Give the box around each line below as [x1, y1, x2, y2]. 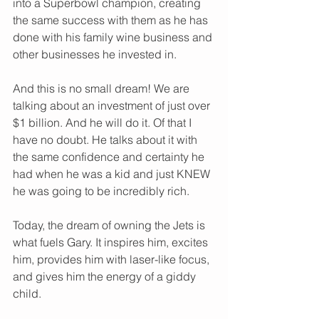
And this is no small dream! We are [13, 81, 192, 96]
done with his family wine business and [13, 30, 215, 45]
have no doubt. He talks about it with [13, 132, 200, 147]
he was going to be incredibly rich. [13, 184, 198, 199]
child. [13, 286, 50, 301]
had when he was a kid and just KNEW [13, 167, 213, 182]
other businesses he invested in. [13, 47, 179, 62]
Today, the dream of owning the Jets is [13, 218, 208, 233]
